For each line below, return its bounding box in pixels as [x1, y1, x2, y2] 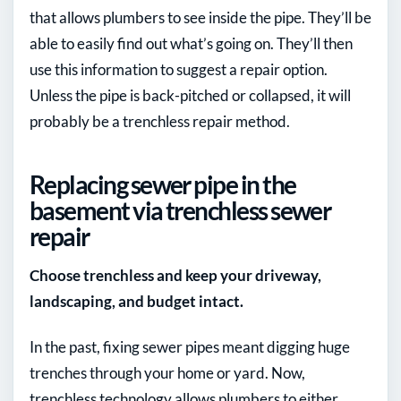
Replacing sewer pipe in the [30, 168, 296, 200]
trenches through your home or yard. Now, [30, 363, 305, 382]
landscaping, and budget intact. [30, 291, 243, 311]
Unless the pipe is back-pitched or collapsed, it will [30, 85, 351, 105]
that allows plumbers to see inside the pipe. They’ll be [30, 7, 371, 27]
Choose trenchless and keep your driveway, [30, 265, 321, 285]
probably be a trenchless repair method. [30, 111, 290, 131]
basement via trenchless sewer [30, 194, 331, 226]
